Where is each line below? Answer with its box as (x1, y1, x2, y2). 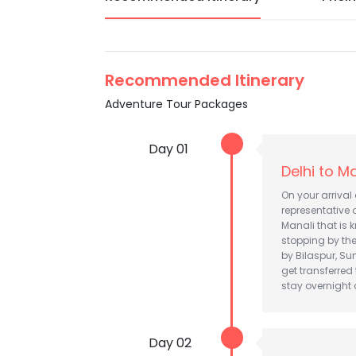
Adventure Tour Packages (105, 96, 248, 112)
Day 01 (149, 140, 188, 158)
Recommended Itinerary (105, 69, 304, 91)
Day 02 (149, 334, 192, 352)
